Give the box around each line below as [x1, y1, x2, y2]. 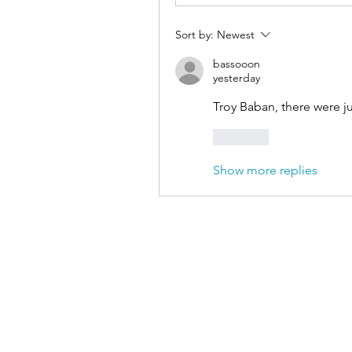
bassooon [213, 57, 260, 71]
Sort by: [175, 27, 214, 42]
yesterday [213, 71, 260, 86]
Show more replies [213, 163, 317, 178]
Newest [217, 27, 255, 42]
